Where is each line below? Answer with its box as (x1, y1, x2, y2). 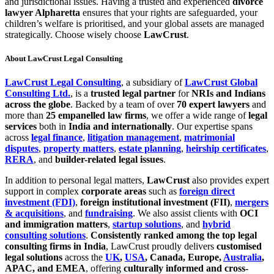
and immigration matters (5, 219, 108, 230)
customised (217, 241, 262, 252)
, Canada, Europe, (145, 252, 223, 263)
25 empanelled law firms (46, 110, 146, 121)
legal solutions (5, 252, 62, 263)
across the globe (5, 99, 70, 110)
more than (5, 110, 46, 121)
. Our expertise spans (172, 121, 253, 132)
